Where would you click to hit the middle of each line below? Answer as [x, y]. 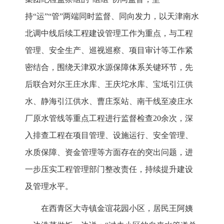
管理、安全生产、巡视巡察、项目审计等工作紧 [109, 50]
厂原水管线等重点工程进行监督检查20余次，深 [109, 118]
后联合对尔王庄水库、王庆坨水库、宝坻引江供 [109, 84]
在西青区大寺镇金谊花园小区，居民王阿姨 [117, 208]
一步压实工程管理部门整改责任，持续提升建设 [109, 169]
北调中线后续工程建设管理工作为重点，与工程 [109, 33]
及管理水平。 [49, 186]
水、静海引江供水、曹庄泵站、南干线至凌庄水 [109, 101]
